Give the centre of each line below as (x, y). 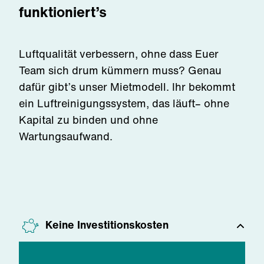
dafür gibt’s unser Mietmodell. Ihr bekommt (127, 87)
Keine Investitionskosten (107, 225)
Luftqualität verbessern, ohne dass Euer (119, 54)
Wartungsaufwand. (66, 136)
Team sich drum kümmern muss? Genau (120, 70)
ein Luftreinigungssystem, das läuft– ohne (124, 103)
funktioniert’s (63, 12)
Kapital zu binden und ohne (88, 120)
